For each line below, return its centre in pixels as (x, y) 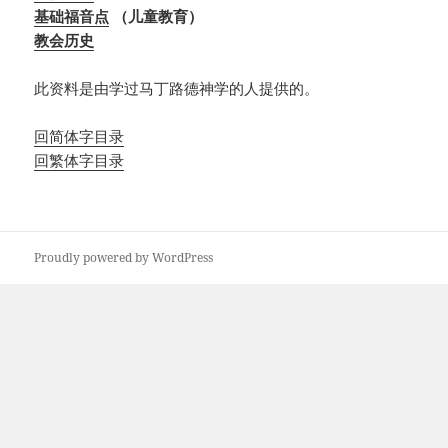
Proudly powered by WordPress (124, 258)
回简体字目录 (79, 136)
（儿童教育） (156, 16)
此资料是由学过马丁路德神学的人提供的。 (177, 88)
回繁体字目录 (79, 160)
